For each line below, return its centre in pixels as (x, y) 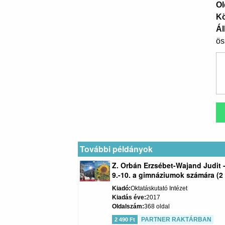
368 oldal (157, 207)
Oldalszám (127, 207)
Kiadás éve (128, 198)
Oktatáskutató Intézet (159, 189)
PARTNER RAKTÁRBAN (177, 220)
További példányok (116, 149)
